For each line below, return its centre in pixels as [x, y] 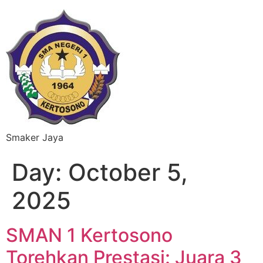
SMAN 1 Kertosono [89, 235]
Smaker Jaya [35, 137]
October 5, [128, 172]
